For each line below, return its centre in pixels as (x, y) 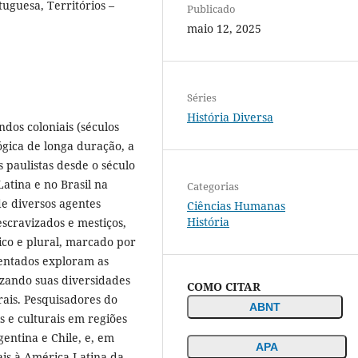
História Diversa (230, 117)
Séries (202, 97)
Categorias (213, 186)
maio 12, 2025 (224, 28)
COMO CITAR (224, 286)
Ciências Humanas (236, 205)
